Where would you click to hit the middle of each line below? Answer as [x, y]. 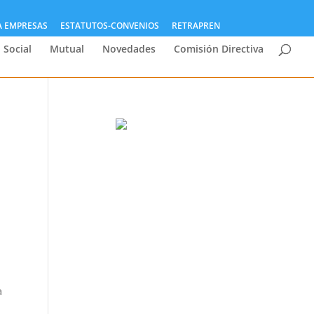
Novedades [129, 49]
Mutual [67, 49]
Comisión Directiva [219, 49]
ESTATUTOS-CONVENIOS [109, 26]
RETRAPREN [196, 26]
